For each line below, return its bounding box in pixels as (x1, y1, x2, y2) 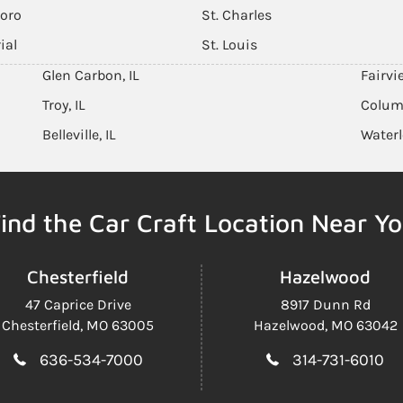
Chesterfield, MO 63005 (2, 317, 154, 334)
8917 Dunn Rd (280, 296, 371, 313)
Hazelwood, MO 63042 (253, 317, 398, 334)
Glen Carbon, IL (42, 67, 139, 84)
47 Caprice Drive (24, 296, 131, 313)
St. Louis (201, 36, 257, 53)
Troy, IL (42, 96, 85, 113)
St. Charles (201, 6, 272, 23)
